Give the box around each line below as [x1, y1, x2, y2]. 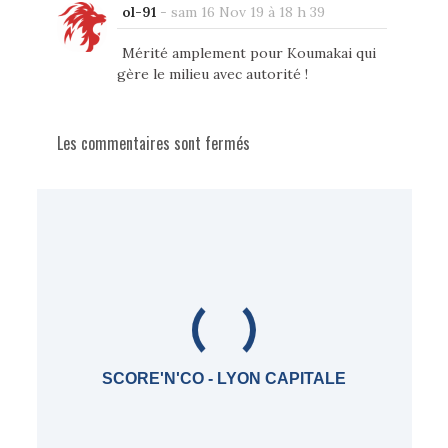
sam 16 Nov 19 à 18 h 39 [170, 2, 325, 21]
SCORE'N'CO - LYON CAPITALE [102, 369, 346, 387]
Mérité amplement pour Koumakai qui [121, 43, 376, 62]
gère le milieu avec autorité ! [116, 64, 308, 83]
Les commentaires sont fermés [56, 130, 250, 155]
